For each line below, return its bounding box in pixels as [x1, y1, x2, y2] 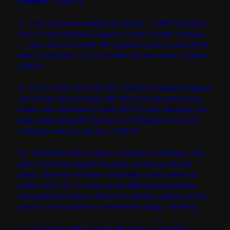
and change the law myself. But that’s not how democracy [17, 93, 202, 103]
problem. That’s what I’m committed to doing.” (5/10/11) [17, 201, 196, 211]
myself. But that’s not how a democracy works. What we [17, 168, 196, 179]
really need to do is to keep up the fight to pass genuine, [17, 179, 198, 189]
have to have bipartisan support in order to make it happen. [17, 28, 207, 39]
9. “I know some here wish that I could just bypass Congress [17, 82, 212, 92]
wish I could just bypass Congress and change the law [17, 158, 191, 168]
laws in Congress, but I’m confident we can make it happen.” [17, 50, 212, 60]
